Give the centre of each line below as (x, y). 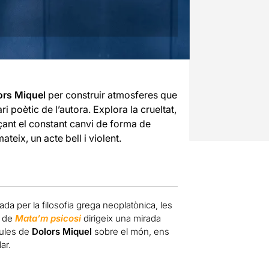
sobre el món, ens (130, 231)
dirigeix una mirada (121, 218)
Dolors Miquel (60, 231)
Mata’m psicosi (48, 218)
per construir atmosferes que (111, 95)
